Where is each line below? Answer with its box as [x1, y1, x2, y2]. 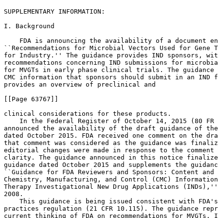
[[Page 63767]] [4, 95, 58, 103]
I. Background [4, 22, 54, 30]
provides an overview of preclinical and [4, 81, 156, 88]
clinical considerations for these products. [4, 110, 171, 117]
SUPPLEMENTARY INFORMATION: [4, 8, 109, 15]
